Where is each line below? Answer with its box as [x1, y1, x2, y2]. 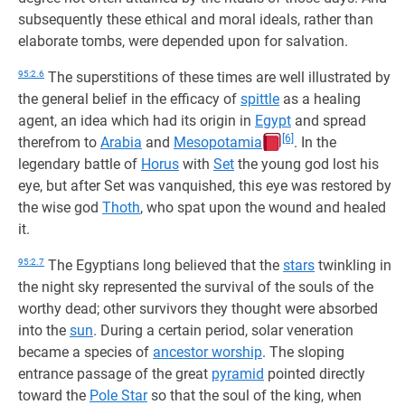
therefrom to [18, 134, 100, 151]
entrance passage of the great [18, 365, 212, 382]
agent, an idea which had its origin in [18, 112, 255, 129]
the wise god [18, 199, 102, 216]
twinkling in [315, 257, 391, 274]
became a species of [18, 344, 153, 361]
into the [18, 322, 70, 339]
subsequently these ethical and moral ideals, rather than [18, 11, 373, 28]
